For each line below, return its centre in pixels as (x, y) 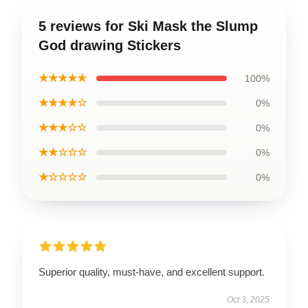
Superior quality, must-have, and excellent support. (152, 272)
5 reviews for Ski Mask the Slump (148, 26)
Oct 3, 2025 (248, 299)
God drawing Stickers (110, 45)
